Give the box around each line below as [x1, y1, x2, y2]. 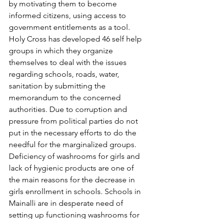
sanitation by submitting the [9, 81, 108, 90]
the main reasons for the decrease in [9, 175, 137, 184]
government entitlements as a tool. [9, 22, 132, 32]
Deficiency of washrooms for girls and [9, 152, 142, 161]
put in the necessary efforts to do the [9, 128, 138, 137]
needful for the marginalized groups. [9, 140, 138, 149]
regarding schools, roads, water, [9, 69, 121, 79]
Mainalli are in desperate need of [9, 198, 125, 208]
